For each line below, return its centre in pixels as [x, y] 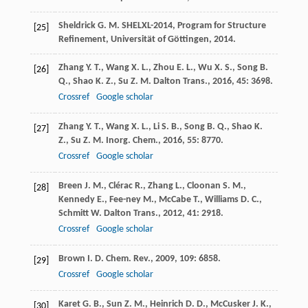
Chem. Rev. [128, 258]
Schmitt [73, 213]
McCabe [175, 199]
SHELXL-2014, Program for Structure [194, 25]
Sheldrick [77, 25]
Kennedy [76, 199]
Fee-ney [125, 199]
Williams [221, 199]
